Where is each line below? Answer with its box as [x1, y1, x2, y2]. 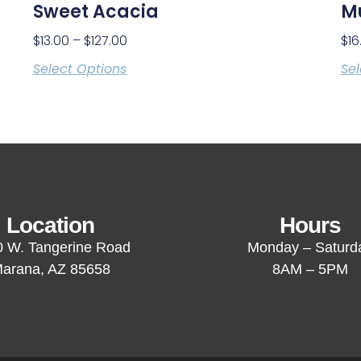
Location [6, 212, 95, 238]
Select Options [33, 59, 127, 78]
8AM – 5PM [272, 260, 349, 277]
